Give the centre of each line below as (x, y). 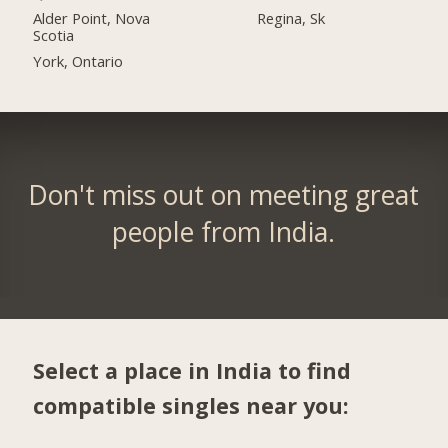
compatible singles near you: (191, 405)
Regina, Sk (291, 17)
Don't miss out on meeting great (224, 195)
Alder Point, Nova (92, 17)
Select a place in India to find (192, 370)
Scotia (54, 34)
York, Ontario (78, 60)
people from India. (224, 232)
